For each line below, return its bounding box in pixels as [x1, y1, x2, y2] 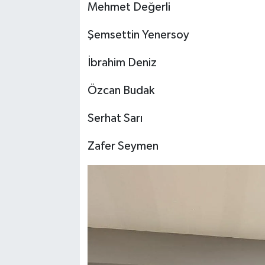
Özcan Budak [87, 85, 154, 97]
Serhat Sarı [87, 112, 143, 125]
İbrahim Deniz [87, 57, 157, 69]
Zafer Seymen [87, 140, 159, 153]
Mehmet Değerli [87, 1, 170, 14]
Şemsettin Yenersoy [87, 29, 189, 41]
